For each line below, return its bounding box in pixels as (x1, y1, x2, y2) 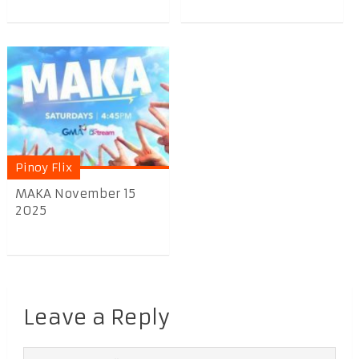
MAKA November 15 (14, 186, 135, 202)
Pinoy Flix (14, 160, 72, 175)
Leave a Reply (22, 304, 170, 330)
